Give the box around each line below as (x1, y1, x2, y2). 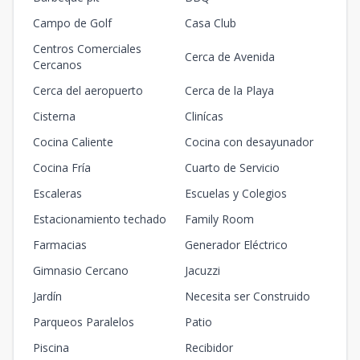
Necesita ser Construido (185, 288, 310, 304)
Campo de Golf (33, 14, 112, 31)
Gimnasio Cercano (33, 262, 129, 278)
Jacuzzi (185, 262, 220, 278)
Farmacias (33, 236, 87, 252)
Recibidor (185, 339, 233, 355)
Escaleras (33, 185, 82, 201)
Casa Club (185, 14, 236, 31)
